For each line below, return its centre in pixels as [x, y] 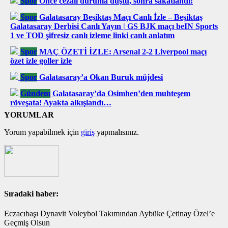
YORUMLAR [29, 115]
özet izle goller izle [41, 61]
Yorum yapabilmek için [42, 132]
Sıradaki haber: [31, 194]
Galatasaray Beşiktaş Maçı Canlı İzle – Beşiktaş [121, 17]
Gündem [35, 93]
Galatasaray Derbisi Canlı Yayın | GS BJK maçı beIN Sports [114, 26]
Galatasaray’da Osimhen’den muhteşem [121, 93]
